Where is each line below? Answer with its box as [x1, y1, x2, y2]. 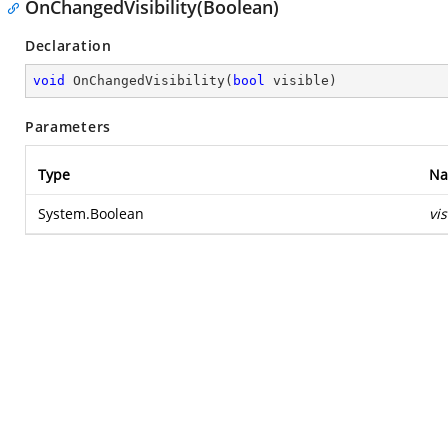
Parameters [25, 117, 111, 136]
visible [265, 73, 329, 88]
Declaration [25, 36, 112, 55]
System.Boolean [38, 204, 144, 223]
